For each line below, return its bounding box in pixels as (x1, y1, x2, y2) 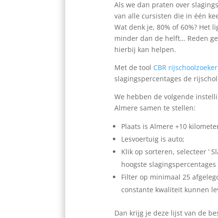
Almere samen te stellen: (114, 103, 196, 112)
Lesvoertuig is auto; (121, 134, 184, 144)
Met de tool (114, 62, 153, 72)
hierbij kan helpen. (114, 44, 176, 54)
